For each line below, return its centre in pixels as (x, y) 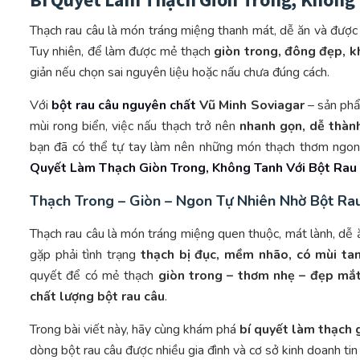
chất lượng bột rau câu (97, 297)
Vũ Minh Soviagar (250, 106)
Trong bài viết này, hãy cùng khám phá (135, 330)
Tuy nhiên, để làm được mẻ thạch (122, 52)
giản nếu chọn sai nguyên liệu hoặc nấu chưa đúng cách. (180, 73)
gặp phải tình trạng (85, 255)
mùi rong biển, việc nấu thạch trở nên (135, 127)
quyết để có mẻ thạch (94, 276)
